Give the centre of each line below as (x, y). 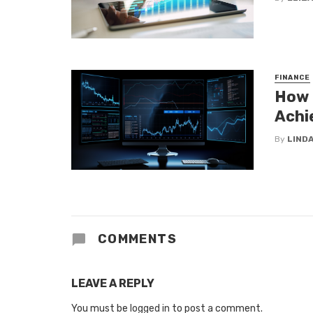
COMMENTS (136, 239)
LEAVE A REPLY (113, 283)
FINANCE (292, 77)
